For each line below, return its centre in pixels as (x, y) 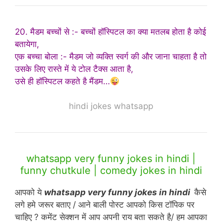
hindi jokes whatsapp (111, 106)
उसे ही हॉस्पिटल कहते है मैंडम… (62, 81)
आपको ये (29, 193)
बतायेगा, (27, 44)
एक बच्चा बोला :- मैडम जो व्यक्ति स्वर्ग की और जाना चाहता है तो (111, 56)
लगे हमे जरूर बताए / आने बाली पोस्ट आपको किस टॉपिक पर (105, 205)
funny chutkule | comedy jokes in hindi (111, 171)
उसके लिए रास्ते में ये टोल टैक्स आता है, (74, 69)
